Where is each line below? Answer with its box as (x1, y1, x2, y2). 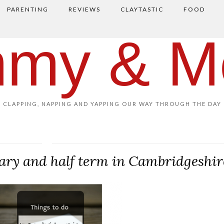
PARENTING (6, 5, 48, 13)
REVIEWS (68, 5, 100, 13)
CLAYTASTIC (120, 5, 163, 13)
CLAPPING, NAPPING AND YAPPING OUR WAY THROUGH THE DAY (2, 100, 221, 107)
